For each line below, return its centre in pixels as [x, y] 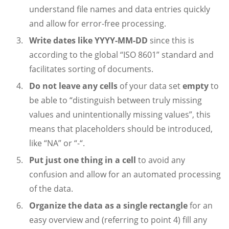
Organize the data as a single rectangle [108, 205]
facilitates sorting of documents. [91, 69]
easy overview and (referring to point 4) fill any [118, 220]
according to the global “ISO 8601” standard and [121, 55]
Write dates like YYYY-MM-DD [88, 40]
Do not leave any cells [74, 86]
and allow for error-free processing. [98, 24]
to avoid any [161, 160]
